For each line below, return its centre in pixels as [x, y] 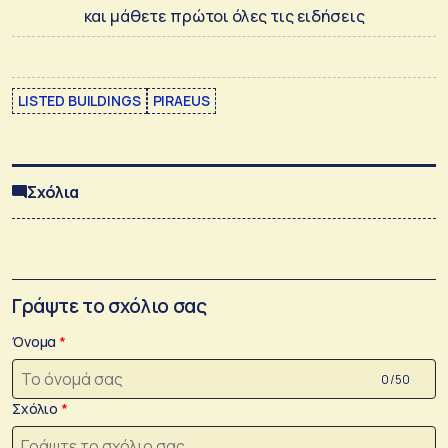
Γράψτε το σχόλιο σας [109, 306]
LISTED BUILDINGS [79, 100]
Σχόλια [53, 191]
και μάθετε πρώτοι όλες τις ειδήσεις [224, 15]
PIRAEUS [181, 100]
